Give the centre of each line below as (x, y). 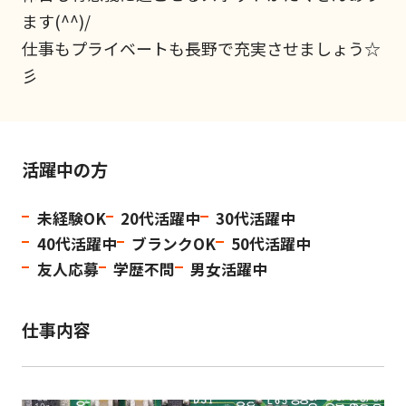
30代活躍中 (256, 218)
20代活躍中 (161, 218)
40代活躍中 (77, 243)
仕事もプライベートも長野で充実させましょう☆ (201, 48)
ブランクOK (174, 243)
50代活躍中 (271, 243)
